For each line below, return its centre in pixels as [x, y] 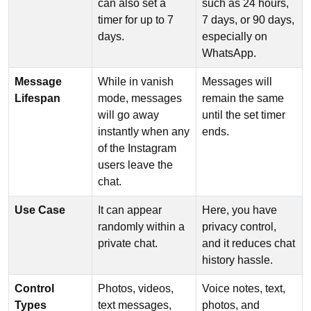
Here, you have [239, 210]
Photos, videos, [136, 289]
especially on [235, 37]
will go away [128, 115]
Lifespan [37, 99]
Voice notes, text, [244, 289]
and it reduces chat [249, 244]
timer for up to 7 [136, 20]
